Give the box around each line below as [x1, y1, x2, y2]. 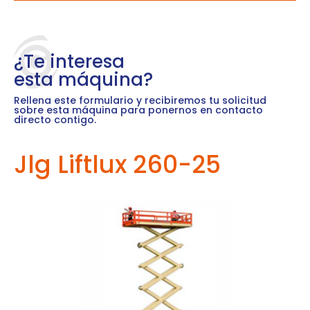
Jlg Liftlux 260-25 [14, 147, 221, 181]
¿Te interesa [14, 48, 125, 74]
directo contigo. [14, 112, 96, 127]
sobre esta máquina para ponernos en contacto [14, 102, 263, 117]
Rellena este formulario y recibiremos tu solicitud [14, 93, 266, 107]
